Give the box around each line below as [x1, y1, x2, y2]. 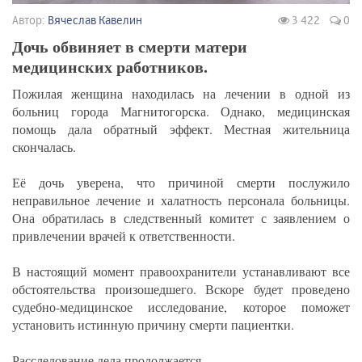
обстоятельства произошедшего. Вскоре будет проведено [12, 280, 350, 298]
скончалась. [12, 138, 76, 156]
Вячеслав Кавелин [48, 13, 142, 27]
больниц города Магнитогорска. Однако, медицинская [12, 103, 350, 120]
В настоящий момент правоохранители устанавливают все [12, 263, 350, 280]
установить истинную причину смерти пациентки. [12, 316, 294, 334]
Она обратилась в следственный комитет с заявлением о [12, 209, 350, 227]
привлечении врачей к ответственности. [12, 227, 235, 245]
